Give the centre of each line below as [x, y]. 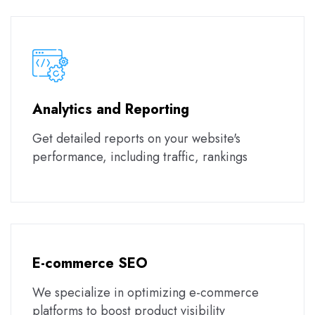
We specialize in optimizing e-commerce [146, 293]
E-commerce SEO [90, 264]
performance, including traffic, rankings [140, 156]
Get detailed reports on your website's [136, 138]
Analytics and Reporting [111, 109]
